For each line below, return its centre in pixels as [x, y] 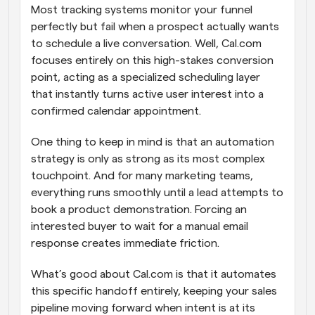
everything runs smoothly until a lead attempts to [157, 193]
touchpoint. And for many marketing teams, [142, 176]
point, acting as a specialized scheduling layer [146, 78]
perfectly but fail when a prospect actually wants [155, 27]
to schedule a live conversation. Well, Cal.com [146, 44]
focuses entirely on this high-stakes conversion [152, 61]
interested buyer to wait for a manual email [140, 227]
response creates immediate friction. [127, 244]
